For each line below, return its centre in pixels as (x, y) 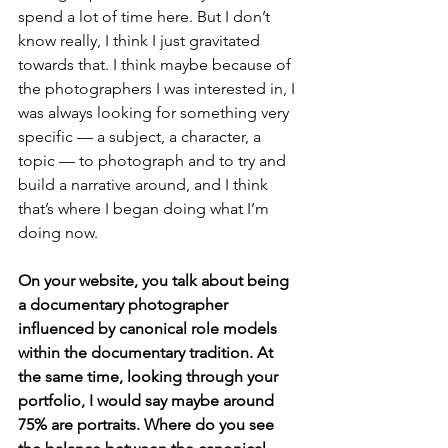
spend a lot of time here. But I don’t (146, 16)
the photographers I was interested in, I (158, 88)
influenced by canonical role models (149, 328)
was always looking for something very (155, 112)
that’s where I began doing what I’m (145, 208)
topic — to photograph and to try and (154, 160)
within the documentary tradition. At (147, 352)
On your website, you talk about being (155, 280)
